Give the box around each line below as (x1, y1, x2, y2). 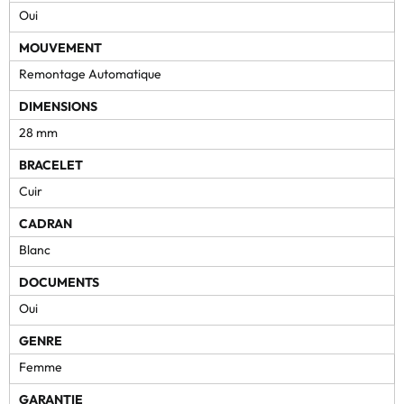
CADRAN (19, 215, 72, 232)
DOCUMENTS (19, 273, 99, 290)
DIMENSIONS (19, 97, 97, 115)
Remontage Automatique (19, 65, 161, 82)
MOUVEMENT (19, 39, 102, 56)
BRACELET (19, 156, 83, 173)
